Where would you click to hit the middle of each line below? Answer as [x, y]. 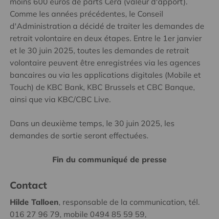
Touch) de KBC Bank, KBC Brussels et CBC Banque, [102, 87]
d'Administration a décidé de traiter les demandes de [107, 26]
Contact [28, 185]
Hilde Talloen [34, 202]
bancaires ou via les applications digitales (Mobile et [105, 75]
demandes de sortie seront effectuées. [79, 136]
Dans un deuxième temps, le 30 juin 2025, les [92, 123]
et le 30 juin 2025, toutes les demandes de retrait [99, 51]
